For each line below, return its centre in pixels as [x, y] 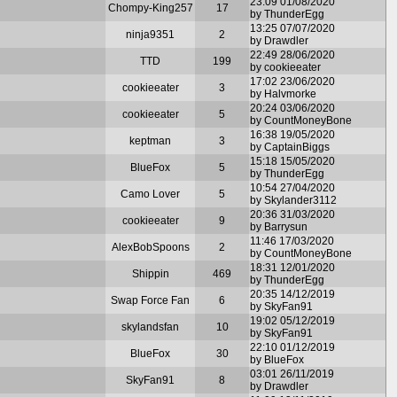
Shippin [150, 273]
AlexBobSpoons [150, 247]
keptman [150, 140]
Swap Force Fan [150, 300]
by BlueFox [277, 359]
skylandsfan [150, 327]
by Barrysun [279, 226]
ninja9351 [150, 34]
